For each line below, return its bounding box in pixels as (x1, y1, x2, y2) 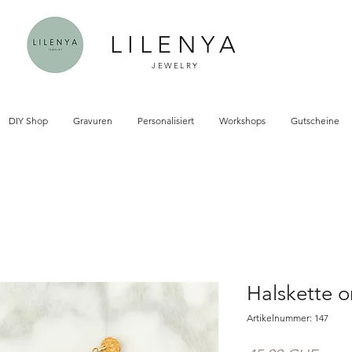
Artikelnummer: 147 (247, 312, 328, 324)
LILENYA (109, 31, 242, 59)
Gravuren (73, 115, 112, 127)
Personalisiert (137, 115, 194, 127)
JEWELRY (152, 60, 200, 71)
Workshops (219, 115, 266, 127)
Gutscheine (290, 115, 339, 127)
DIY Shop (9, 115, 48, 127)
